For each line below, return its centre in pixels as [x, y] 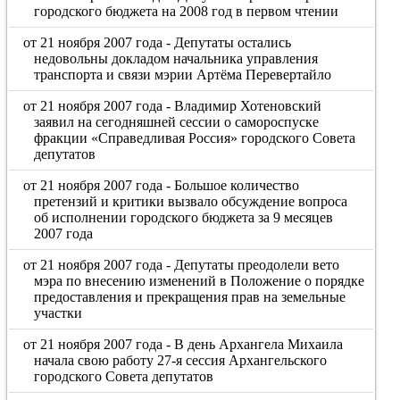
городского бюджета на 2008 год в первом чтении [186, 11]
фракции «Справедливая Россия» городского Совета [194, 138]
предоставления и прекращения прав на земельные [189, 297]
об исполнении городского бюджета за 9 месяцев [183, 217]
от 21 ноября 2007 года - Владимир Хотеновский [173, 106]
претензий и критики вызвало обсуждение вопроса [190, 201]
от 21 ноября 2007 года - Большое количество [162, 185]
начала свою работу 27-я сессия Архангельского [180, 360]
